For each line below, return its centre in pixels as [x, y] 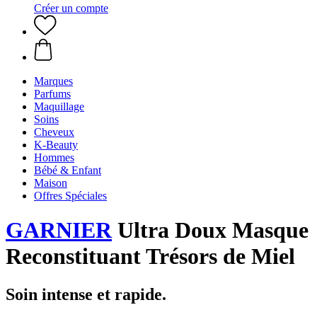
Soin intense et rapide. [86, 294]
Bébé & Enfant [68, 170]
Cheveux [54, 132]
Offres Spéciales [70, 196]
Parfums [52, 94]
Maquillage [59, 106]
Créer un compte [71, 8]
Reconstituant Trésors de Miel [150, 257]
